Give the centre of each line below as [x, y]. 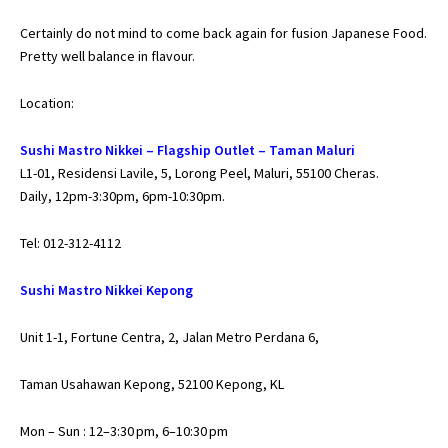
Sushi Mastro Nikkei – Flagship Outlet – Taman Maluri [187, 149]
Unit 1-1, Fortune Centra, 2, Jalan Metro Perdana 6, [169, 336]
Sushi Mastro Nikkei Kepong [106, 289]
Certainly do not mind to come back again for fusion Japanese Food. [223, 32]
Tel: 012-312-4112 [70, 242]
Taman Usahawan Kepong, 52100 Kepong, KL [152, 383]
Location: [47, 102]
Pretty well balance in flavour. [107, 55]
